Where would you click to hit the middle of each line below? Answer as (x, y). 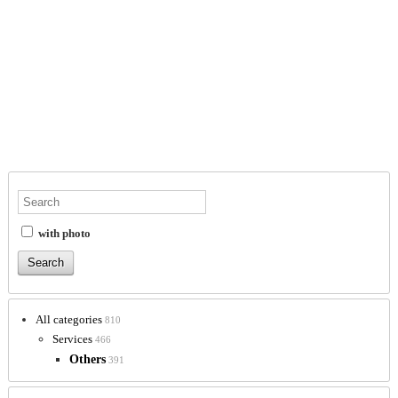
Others (87, 359)
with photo (63, 234)
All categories (68, 320)
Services (73, 339)
